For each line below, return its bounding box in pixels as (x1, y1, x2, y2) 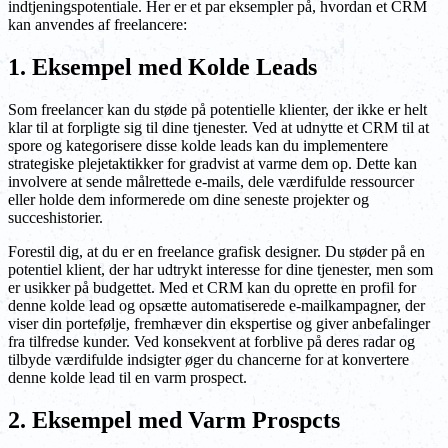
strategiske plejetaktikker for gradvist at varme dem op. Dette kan (8, 155, 417, 173)
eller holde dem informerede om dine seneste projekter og (8, 191, 369, 209)
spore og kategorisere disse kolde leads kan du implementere (8, 137, 388, 155)
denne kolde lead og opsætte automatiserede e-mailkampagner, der (8, 297, 425, 315)
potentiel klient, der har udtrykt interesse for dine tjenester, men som (8, 261, 433, 279)
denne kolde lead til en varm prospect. (8, 369, 247, 387)
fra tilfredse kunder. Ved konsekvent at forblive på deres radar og (8, 333, 415, 351)
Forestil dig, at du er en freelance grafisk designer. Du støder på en (8, 243, 425, 261)
